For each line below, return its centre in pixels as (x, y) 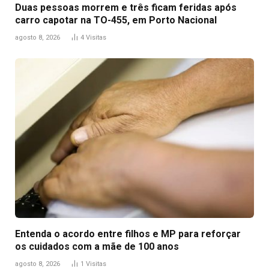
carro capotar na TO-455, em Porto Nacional (116, 20)
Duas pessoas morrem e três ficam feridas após (126, 8)
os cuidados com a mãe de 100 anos (97, 246)
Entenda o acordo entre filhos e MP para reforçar (128, 234)
